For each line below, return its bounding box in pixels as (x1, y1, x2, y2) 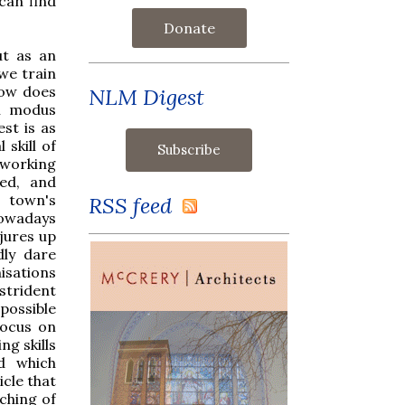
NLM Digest (89, 82, 204, 111)
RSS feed (89, 191, 183, 220)
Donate (163, 18, 215, 37)
